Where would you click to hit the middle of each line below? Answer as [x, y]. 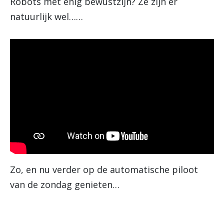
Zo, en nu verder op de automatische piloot [104, 169]
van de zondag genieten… [65, 184]
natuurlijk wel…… [46, 16]
